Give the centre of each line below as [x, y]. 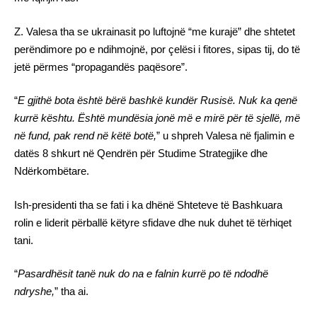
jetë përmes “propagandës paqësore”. [101, 67]
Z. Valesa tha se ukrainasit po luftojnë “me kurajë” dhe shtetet [155, 31]
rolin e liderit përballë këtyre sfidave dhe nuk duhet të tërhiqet [153, 222]
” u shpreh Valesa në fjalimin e [225, 136]
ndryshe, [34, 292]
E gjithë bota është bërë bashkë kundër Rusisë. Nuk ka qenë [157, 100]
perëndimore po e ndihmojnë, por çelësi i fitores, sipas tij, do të [157, 49]
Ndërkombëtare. [52, 171]
